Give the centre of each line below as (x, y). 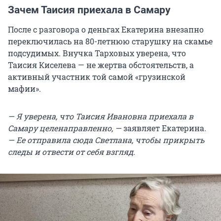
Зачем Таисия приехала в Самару (89, 10)
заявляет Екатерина (164, 128)
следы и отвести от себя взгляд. (72, 151)
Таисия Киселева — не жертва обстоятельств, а (101, 65)
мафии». (24, 88)
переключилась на (47, 41)
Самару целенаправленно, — (66, 128)
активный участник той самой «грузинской (97, 76)
